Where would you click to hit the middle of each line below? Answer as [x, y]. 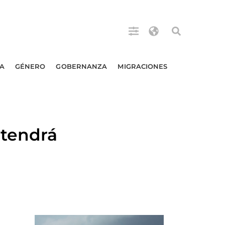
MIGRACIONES [143, 66]
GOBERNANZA [82, 66]
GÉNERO [30, 66]
